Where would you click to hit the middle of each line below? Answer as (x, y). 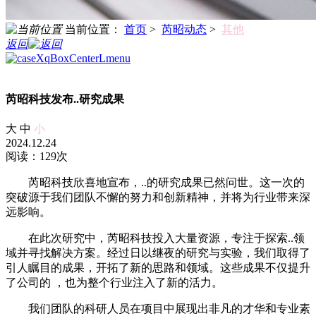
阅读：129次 (37, 157)
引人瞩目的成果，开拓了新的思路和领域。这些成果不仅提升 (158, 268)
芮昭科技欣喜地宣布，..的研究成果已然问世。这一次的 (166, 183)
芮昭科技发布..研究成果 (65, 99)
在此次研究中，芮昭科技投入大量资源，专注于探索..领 (166, 238)
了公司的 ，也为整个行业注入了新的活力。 (114, 283)
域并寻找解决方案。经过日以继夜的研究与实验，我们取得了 (158, 253)
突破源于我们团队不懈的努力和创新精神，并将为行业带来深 (158, 197)
